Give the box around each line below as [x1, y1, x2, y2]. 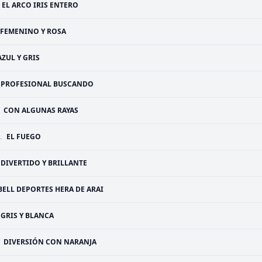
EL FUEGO [6, 132, 41, 142]
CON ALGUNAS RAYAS [4, 105, 78, 115]
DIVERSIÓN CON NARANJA [4, 237, 96, 247]
